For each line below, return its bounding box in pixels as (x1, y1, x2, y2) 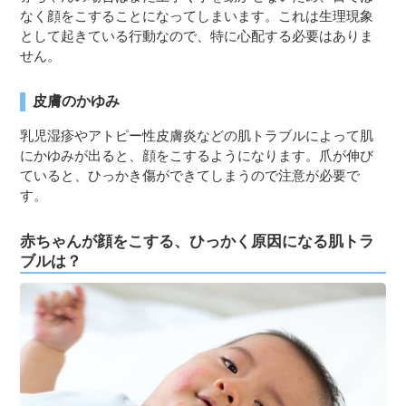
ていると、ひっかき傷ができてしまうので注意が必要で (20, 168, 361, 184)
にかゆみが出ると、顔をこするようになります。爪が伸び (20, 148, 374, 164)
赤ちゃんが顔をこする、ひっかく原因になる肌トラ (20, 233, 375, 250)
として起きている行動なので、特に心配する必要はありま (20, 28, 374, 44)
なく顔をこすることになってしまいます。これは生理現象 (20, 8, 374, 24)
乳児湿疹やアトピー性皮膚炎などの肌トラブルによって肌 (20, 128, 374, 144)
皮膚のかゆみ (33, 93, 121, 110)
